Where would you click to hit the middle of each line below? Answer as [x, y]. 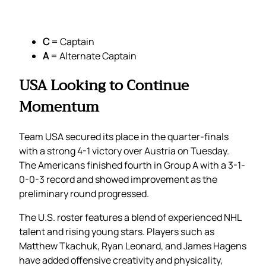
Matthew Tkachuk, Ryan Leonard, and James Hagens [133, 246]
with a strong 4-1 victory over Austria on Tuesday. [124, 151]
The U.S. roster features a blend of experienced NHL [130, 218]
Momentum [59, 107]
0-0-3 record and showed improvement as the [118, 180]
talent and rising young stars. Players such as [117, 232]
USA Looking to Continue [104, 86]
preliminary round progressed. [84, 194]
